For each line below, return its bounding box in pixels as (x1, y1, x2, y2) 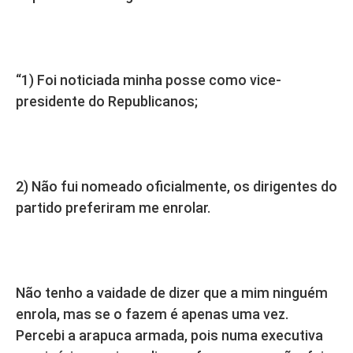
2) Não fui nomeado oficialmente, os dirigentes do (16, 178, 337, 195)
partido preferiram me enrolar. (16, 199, 210, 217)
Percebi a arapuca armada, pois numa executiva (16, 327, 323, 344)
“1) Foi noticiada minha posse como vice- (16, 72, 281, 89)
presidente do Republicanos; (16, 93, 198, 110)
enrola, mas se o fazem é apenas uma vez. (16, 306, 288, 323)
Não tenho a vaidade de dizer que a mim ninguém (16, 284, 328, 302)
